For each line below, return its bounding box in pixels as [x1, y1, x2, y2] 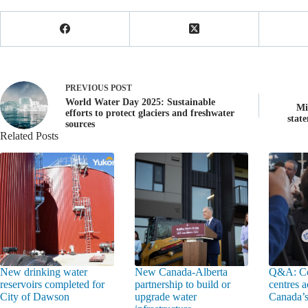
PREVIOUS [65, 82, 111, 93]
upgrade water [134, 291, 197, 303]
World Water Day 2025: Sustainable [65, 96, 215, 107]
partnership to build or [134, 278, 230, 291]
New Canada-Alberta [134, 266, 228, 278]
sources [65, 118, 95, 129]
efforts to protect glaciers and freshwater [65, 107, 234, 118]
